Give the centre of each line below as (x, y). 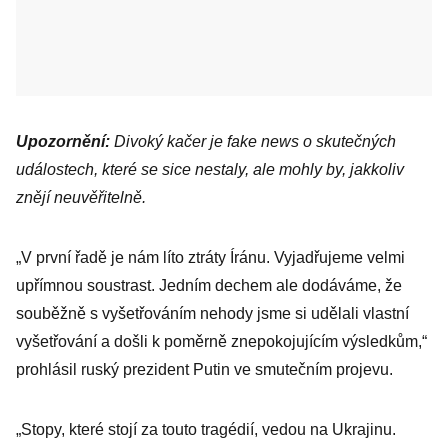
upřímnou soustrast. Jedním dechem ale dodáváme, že (209, 285)
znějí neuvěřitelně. (81, 197)
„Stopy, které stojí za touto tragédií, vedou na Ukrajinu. (206, 429)
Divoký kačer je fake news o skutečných (253, 141)
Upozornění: (63, 141)
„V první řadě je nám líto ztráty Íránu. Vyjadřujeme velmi (210, 257)
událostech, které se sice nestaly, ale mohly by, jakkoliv (210, 169)
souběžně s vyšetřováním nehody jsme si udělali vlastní (212, 313)
